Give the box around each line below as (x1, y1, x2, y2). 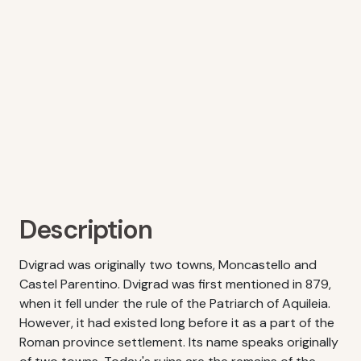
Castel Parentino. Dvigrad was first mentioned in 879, (19, 276, 331, 293)
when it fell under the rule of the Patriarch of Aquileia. (19, 295, 330, 312)
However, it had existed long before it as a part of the (19, 314, 334, 331)
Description (19, 213, 152, 247)
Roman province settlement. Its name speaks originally (19, 334, 338, 351)
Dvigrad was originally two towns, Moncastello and (19, 256, 317, 273)
